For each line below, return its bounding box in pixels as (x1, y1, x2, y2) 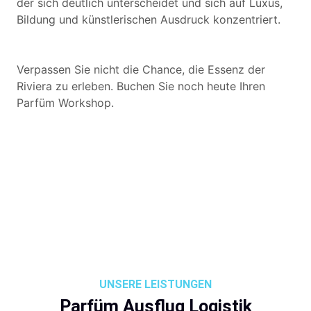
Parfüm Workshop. (17, 96, 114, 110)
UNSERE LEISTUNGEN (99, 278, 212, 291)
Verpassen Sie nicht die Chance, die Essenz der (17, 62, 265, 76)
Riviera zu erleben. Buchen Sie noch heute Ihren (17, 79, 265, 93)
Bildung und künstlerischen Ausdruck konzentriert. (17, 12, 280, 26)
